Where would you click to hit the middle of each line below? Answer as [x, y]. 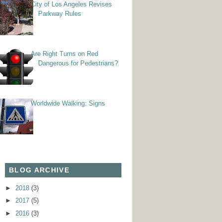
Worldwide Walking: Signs [68, 103]
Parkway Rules [60, 13]
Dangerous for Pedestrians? [78, 63]
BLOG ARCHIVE [39, 170]
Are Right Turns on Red [65, 54]
